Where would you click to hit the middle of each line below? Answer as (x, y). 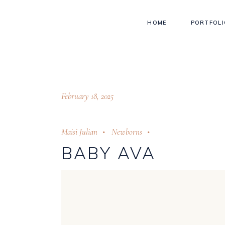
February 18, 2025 (87, 96)
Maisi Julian (79, 132)
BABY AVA (109, 153)
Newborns (127, 132)
